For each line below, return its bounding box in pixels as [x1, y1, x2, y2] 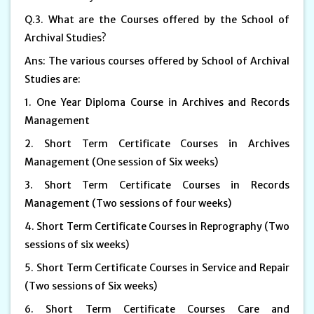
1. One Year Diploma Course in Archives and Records [25, 95, 289, 109]
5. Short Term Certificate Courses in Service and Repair [25, 261, 289, 274]
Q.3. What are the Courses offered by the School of [25, 13, 289, 26]
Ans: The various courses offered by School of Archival [25, 54, 289, 67]
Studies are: [25, 72, 83, 86]
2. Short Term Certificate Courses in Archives [25, 137, 289, 150]
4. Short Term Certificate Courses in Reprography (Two [25, 219, 289, 233]
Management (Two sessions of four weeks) [25, 196, 233, 210]
